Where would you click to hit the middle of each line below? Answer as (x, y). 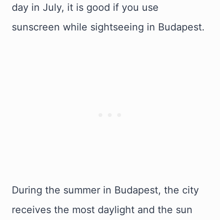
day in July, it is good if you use (85, 7)
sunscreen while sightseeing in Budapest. (108, 27)
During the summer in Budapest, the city (105, 190)
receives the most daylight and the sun (102, 210)
